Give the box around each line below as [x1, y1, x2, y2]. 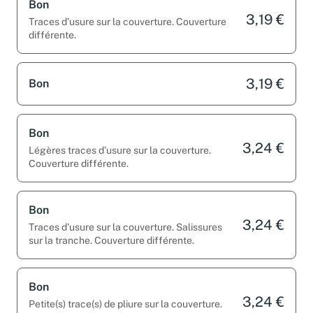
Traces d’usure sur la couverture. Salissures [29, 221, 222, 233]
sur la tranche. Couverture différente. [29, 234, 194, 246]
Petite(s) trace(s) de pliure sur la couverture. [29, 298, 222, 310]
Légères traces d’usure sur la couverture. [29, 144, 211, 156]
